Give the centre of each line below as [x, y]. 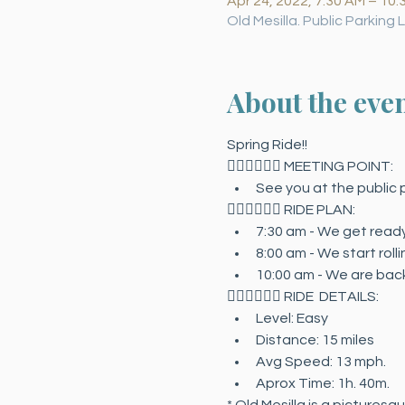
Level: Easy [292, 318]
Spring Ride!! [267, 145]
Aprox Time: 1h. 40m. [322, 383]
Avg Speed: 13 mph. [320, 362]
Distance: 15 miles [315, 340]
